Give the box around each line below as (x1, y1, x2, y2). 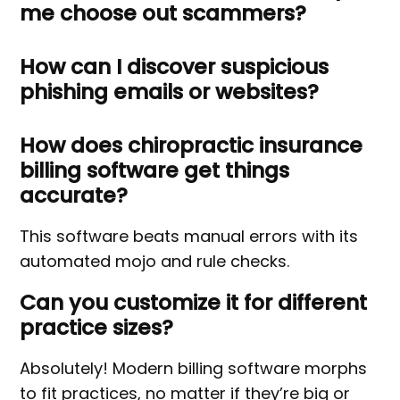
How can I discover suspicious (20, 52, 329, 82)
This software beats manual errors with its (20, 225, 359, 248)
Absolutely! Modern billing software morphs (20, 357, 368, 380)
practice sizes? (20, 312, 174, 343)
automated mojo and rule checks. (20, 250, 290, 273)
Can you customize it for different (20, 287, 368, 318)
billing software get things (20, 155, 290, 186)
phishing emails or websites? (20, 77, 320, 107)
